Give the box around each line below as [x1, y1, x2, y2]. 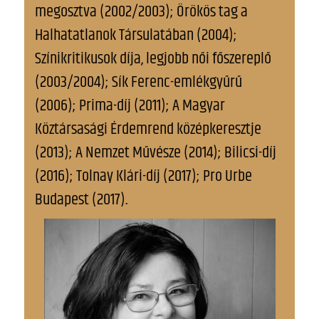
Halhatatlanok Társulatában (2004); [35, 22, 237, 48]
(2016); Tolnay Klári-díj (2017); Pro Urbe [35, 163, 252, 189]
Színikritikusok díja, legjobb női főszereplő [35, 46, 271, 71]
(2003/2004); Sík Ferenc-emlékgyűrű [35, 69, 242, 95]
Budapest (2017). [35, 187, 127, 212]
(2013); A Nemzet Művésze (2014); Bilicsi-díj [35, 140, 276, 165]
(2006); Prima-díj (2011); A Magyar [35, 93, 225, 118]
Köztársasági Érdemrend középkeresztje [35, 116, 261, 142]
